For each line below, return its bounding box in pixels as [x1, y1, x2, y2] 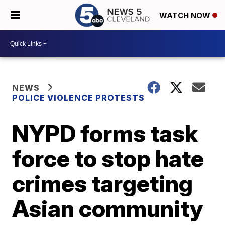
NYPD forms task [12, 119, 198, 147]
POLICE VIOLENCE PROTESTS [12, 93, 145, 103]
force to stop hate [12, 144, 204, 172]
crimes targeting [12, 169, 193, 197]
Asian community [12, 194, 203, 222]
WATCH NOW [159, 11, 212, 21]
